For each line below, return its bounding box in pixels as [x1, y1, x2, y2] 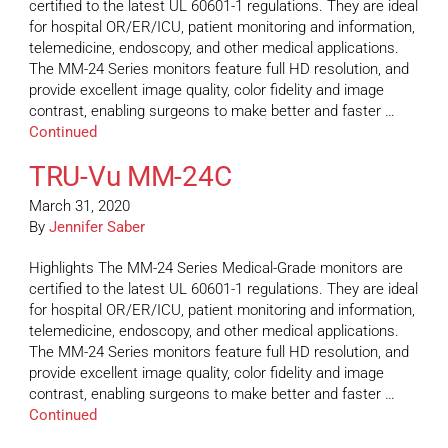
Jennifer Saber [49, 218, 145, 237]
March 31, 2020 [29, 197, 130, 216]
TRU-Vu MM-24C [29, 160, 232, 194]
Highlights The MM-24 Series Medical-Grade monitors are [29, 259, 403, 278]
